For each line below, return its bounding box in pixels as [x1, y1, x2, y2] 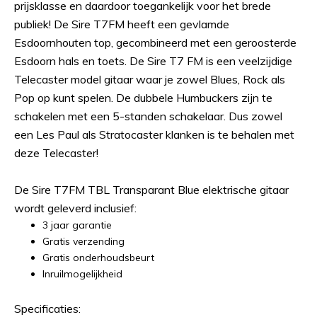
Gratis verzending [42, 235, 125, 248]
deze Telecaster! [14, 146, 98, 160]
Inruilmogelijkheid [42, 267, 125, 280]
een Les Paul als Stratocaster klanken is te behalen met [14, 127, 294, 142]
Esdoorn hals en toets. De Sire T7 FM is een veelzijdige [14, 54, 292, 68]
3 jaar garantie [42, 219, 112, 231]
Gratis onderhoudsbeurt [42, 251, 154, 264]
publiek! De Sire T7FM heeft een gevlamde [14, 17, 229, 31]
